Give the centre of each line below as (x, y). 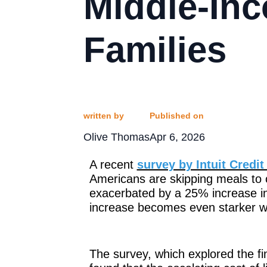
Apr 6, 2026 (177, 137)
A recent (113, 164)
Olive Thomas (116, 137)
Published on (176, 115)
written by (103, 115)
